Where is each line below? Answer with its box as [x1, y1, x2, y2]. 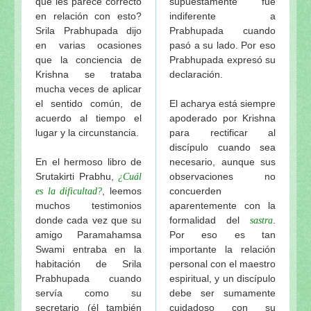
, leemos [102, 185, 142, 196]
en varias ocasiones [35, 39, 142, 51]
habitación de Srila [35, 258, 142, 269]
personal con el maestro [169, 258, 276, 269]
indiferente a [169, 10, 276, 22]
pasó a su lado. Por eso [169, 39, 276, 51]
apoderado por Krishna [169, 112, 276, 124]
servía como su [35, 287, 142, 299]
